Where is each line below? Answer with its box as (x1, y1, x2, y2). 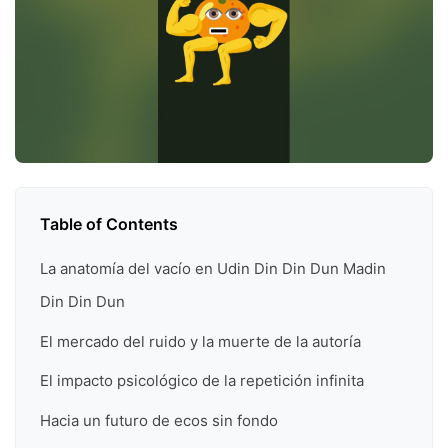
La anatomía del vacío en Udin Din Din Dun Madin (40, 259, 386, 279)
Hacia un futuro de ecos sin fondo (40, 410, 278, 430)
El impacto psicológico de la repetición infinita (40, 371, 364, 391)
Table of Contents (40, 214, 178, 235)
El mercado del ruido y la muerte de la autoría (40, 331, 361, 351)
